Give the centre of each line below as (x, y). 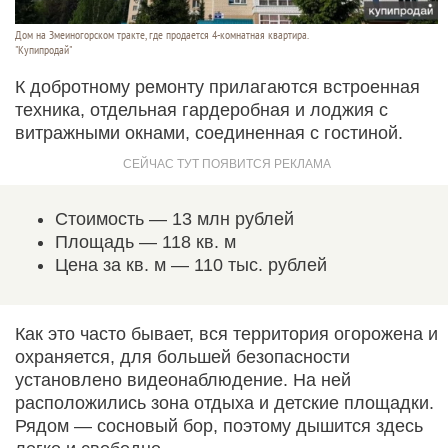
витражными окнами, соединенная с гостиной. (209, 132)
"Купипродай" (43, 49)
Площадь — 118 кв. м (145, 241)
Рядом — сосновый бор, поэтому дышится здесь (219, 425)
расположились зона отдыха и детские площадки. (224, 402)
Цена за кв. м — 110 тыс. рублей (191, 264)
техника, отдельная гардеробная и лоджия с (201, 109)
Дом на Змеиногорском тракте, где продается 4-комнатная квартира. (162, 34)
